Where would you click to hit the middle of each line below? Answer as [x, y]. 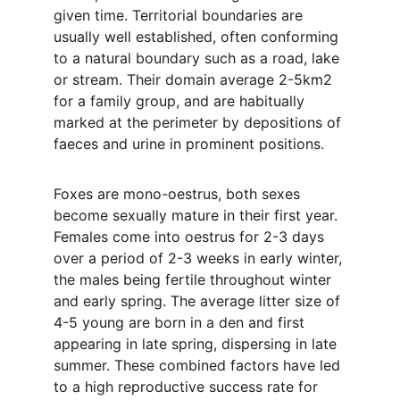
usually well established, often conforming [198, 37]
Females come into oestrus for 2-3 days [191, 237]
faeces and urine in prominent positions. [189, 144]
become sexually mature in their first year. [198, 215]
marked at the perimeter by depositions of [200, 122]
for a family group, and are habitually [181, 101]
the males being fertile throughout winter [195, 279]
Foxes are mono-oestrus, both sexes [179, 194]
